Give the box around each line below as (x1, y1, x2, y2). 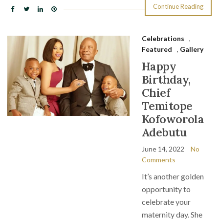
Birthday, (142, 72, 191, 87)
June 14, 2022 (142, 145, 184, 153)
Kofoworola (142, 112, 204, 126)
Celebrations (142, 34, 184, 43)
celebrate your (142, 197, 191, 206)
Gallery (180, 45, 203, 53)
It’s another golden (142, 172, 204, 181)
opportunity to (142, 184, 191, 194)
